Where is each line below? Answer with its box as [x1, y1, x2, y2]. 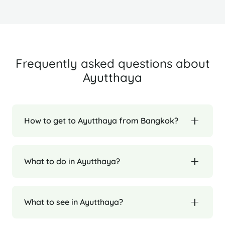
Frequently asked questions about [15, 55, 210, 71]
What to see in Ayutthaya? [24, 197, 123, 207]
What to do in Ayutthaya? [24, 156, 120, 167]
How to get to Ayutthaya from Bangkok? [24, 116, 178, 126]
